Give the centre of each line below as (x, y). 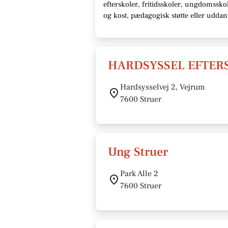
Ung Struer (138, 152)
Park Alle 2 (139, 174)
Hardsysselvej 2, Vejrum (163, 87)
